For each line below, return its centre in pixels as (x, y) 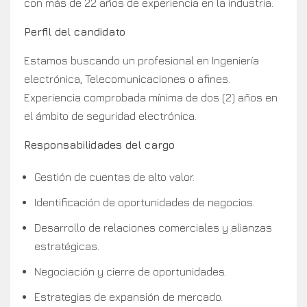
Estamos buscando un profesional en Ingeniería (142, 61)
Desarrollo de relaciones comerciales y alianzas (153, 228)
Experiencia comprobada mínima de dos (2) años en (151, 98)
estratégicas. (67, 246)
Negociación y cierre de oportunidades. (131, 272)
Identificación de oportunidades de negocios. (145, 202)
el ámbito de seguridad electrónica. (110, 116)
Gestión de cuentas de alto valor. (114, 177)
